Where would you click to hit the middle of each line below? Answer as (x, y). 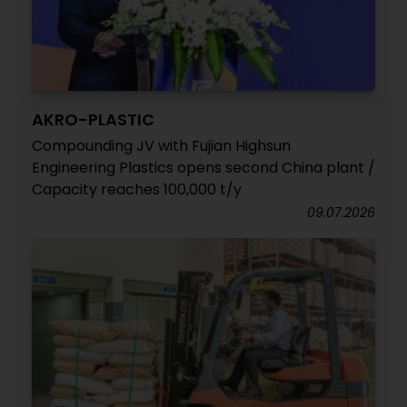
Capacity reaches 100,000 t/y (137, 189)
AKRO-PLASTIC (93, 119)
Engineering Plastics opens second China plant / (203, 168)
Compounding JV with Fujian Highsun (161, 146)
